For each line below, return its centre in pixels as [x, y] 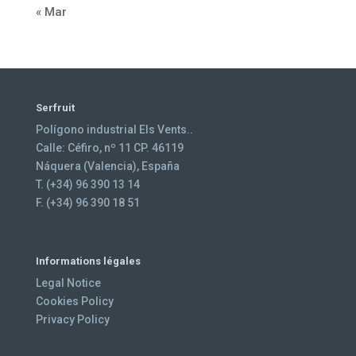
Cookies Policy [74, 302]
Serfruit [55, 108]
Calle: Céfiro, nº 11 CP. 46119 [109, 148]
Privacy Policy [72, 320]
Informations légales [88, 261]
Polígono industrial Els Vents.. [114, 130]
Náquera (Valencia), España [107, 166]
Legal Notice [68, 283]
